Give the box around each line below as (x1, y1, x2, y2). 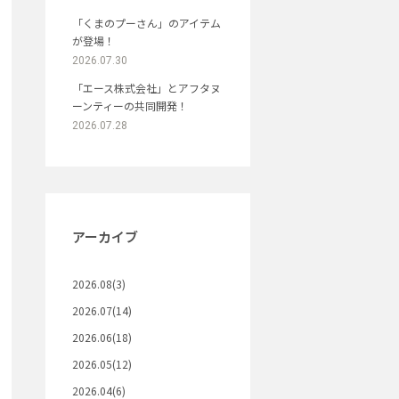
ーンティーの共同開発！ (72, 98, 188, 113)
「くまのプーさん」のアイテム (72, 15, 221, 30)
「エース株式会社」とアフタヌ (72, 80, 221, 95)
